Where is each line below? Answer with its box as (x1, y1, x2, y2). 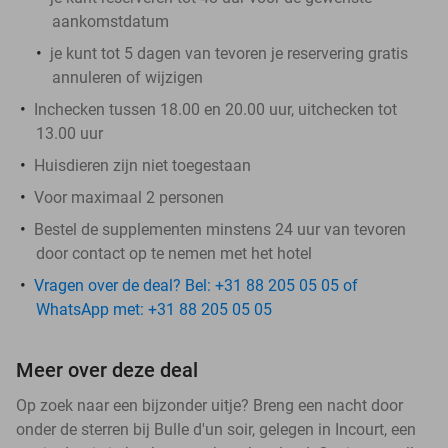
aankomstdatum (52, 11, 169, 31)
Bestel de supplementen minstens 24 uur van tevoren (34, 219, 406, 239)
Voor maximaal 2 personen (34, 187, 224, 207)
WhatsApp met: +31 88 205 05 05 (36, 299, 272, 319)
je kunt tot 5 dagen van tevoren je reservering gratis (50, 43, 408, 63)
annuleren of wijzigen (52, 67, 203, 87)
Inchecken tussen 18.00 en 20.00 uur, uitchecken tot (34, 99, 397, 119)
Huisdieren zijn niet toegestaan (34, 155, 251, 175)
